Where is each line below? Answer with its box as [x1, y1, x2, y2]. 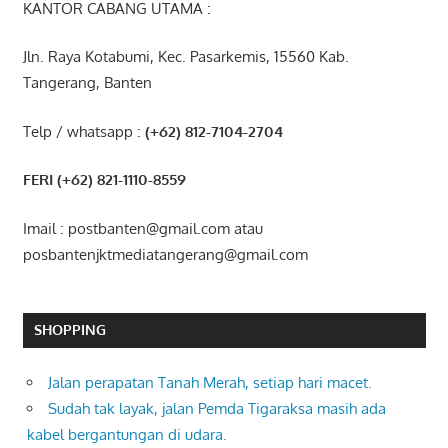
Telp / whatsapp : [22, 121, 145, 141]
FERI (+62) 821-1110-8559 [22, 170, 186, 190]
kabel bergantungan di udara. [27, 425, 227, 445]
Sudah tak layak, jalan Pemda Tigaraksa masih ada [48, 399, 386, 419]
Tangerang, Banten [22, 73, 152, 93]
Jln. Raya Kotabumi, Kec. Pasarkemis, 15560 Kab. [22, 47, 349, 67]
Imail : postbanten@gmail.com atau [22, 218, 263, 238]
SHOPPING [33, 321, 106, 339]
